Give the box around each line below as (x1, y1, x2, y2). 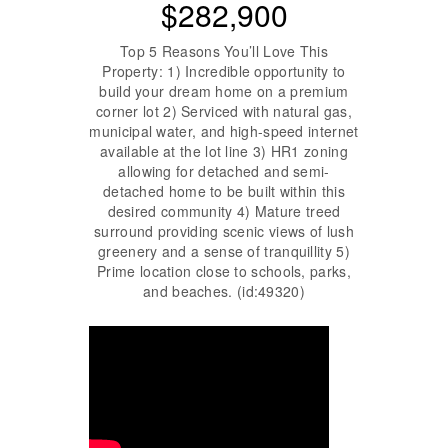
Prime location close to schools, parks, (97, 260, 351, 281)
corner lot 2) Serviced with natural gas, (95, 100, 352, 121)
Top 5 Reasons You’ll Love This (119, 40, 328, 61)
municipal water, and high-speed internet (89, 120, 359, 141)
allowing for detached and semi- (118, 160, 330, 181)
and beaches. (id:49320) (143, 280, 305, 301)
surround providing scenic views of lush (94, 220, 354, 241)
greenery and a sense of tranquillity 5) (98, 240, 350, 261)
